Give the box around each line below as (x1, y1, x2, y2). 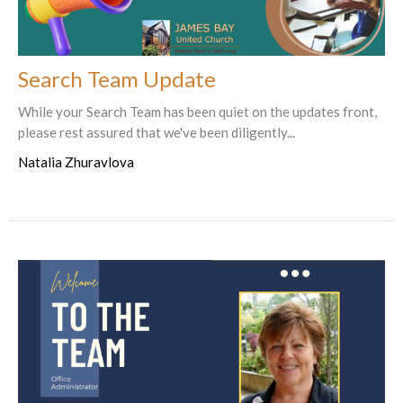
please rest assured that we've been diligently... (18, 124, 295, 141)
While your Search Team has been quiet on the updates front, (18, 103, 377, 121)
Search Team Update (18, 66, 216, 93)
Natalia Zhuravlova (18, 154, 134, 171)
